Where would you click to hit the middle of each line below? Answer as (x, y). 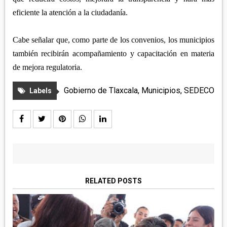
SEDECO (199, 91)
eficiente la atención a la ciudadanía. (70, 13)
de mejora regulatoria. (47, 67)
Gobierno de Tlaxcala (101, 91)
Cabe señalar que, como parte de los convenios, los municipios (113, 40)
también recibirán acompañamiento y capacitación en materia (113, 54)
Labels (40, 91)
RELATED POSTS (113, 181)
